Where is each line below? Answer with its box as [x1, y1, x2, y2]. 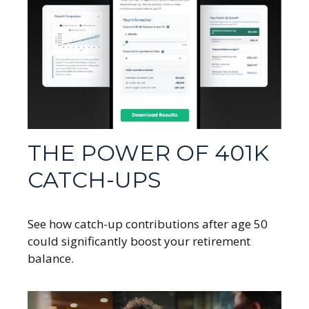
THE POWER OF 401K [28, 139, 269, 166]
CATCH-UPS [28, 166, 161, 193]
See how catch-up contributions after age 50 [28, 215, 268, 232]
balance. [28, 250, 74, 266]
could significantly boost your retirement [28, 232, 250, 249]
